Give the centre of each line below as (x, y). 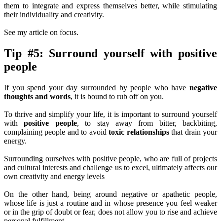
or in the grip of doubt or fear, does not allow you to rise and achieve (110, 212)
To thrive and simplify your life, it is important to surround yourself (110, 114)
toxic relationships (139, 132)
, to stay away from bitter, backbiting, (147, 123)
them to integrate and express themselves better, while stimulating (110, 6)
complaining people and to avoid (56, 132)
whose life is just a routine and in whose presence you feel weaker (110, 203)
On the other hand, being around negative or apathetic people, (110, 194)
